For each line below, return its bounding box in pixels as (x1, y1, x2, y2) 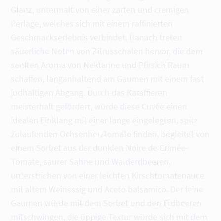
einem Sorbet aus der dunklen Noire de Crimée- (11, 142, 189, 153)
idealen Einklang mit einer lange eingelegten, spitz (11, 114, 198, 126)
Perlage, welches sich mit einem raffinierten (11, 18, 173, 29)
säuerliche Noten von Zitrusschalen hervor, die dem (11, 45, 203, 57)
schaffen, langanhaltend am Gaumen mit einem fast (11, 73, 204, 84)
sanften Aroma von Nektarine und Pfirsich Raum (11, 59, 190, 71)
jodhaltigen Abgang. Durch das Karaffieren (11, 87, 168, 98)
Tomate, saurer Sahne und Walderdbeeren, (11, 156, 171, 167)
